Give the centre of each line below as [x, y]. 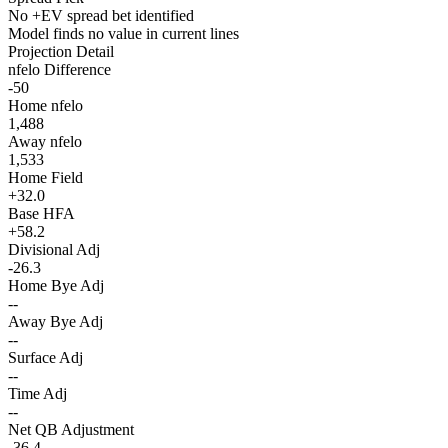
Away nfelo [45, 142]
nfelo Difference [59, 70]
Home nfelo [45, 106]
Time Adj [37, 394]
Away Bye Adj [55, 322]
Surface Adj [45, 358]
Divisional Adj [54, 250]
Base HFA [41, 214]
